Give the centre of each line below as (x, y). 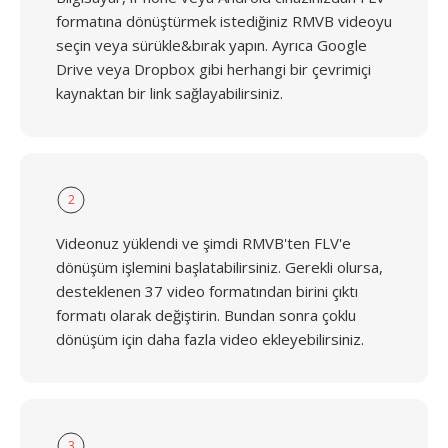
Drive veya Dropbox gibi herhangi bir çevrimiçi (213, 69)
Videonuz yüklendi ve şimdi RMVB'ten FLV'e (203, 243)
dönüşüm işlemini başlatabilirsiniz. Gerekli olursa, (219, 267)
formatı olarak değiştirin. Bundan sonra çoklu (206, 315)
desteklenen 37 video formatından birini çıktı (207, 291)
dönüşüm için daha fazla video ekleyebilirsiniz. (210, 339)
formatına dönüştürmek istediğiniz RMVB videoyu (224, 21)
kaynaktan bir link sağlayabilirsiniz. (169, 93)
